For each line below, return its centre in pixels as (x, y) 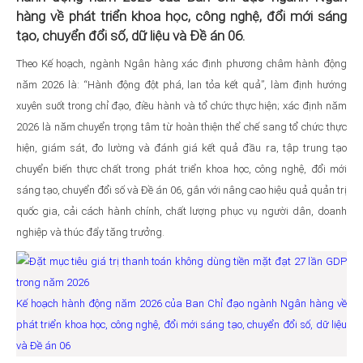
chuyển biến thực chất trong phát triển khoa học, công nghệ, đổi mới (181, 169)
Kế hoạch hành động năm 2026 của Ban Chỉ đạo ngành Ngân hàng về (181, 303)
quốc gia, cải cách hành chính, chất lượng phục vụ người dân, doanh (181, 211)
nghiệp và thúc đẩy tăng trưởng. (90, 232)
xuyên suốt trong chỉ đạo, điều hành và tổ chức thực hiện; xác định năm (181, 105)
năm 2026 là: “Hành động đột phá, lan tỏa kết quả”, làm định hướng (181, 84)
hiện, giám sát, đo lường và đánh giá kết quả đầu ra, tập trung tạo (181, 147)
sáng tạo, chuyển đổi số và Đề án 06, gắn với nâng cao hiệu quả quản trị (181, 190)
